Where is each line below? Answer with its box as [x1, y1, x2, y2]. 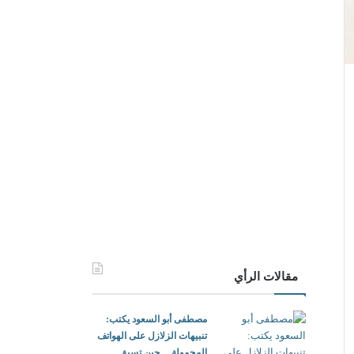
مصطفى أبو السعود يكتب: [106, 314, 207, 325]
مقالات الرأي [234, 270, 298, 283]
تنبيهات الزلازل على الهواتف [97, 330, 207, 341]
